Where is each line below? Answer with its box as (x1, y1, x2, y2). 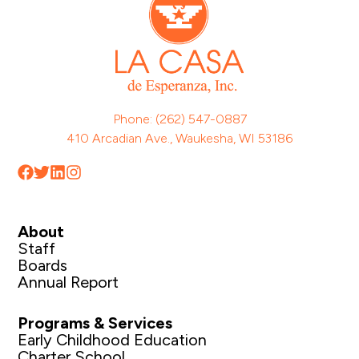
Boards (18, 255, 68, 275)
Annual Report (18, 272, 119, 292)
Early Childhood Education (18, 329, 208, 349)
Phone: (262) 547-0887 (112, 111, 247, 127)
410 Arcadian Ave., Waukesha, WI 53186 (67, 130, 292, 146)
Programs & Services (18, 313, 173, 333)
